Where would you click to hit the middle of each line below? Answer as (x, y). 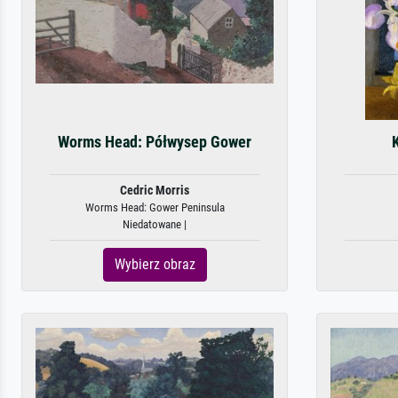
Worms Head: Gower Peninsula (155, 207)
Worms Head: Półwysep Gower (155, 142)
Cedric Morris (155, 191)
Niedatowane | (155, 224)
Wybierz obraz (155, 264)
